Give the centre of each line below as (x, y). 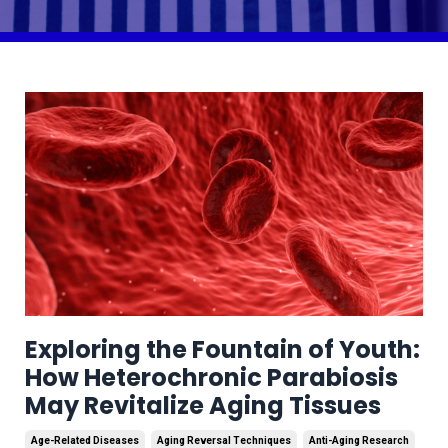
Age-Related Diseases (85, 440)
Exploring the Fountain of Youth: (222, 349)
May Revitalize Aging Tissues (203, 405)
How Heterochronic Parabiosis (211, 377)
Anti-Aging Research (359, 440)
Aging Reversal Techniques (224, 440)
